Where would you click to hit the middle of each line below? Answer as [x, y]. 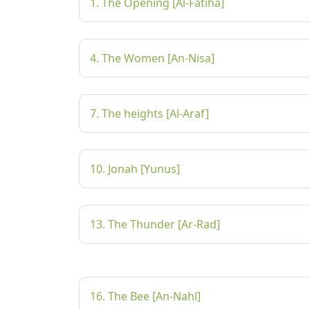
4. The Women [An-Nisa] [152, 58]
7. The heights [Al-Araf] [149, 113]
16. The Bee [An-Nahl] [145, 296]
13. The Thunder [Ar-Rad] [155, 224]
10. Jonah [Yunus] [135, 169]
